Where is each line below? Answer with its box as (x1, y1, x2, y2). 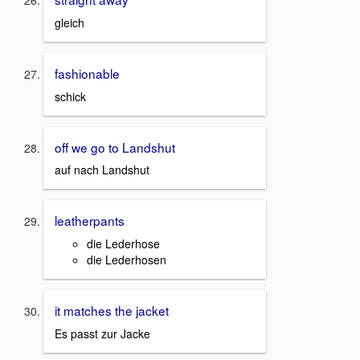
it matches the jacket (55, 301, 169, 319)
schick (55, 88, 86, 104)
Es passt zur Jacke (55, 325, 150, 342)
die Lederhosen (87, 251, 166, 268)
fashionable (55, 63, 120, 82)
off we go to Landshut (55, 137, 175, 156)
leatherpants (55, 211, 125, 230)
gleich (55, 14, 84, 31)
